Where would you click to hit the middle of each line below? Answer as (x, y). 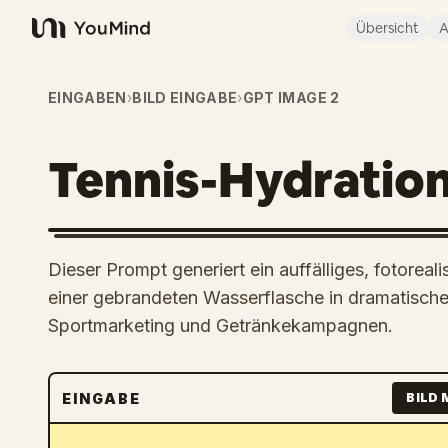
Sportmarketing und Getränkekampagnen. (220, 325)
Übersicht (387, 28)
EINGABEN (87, 97)
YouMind (64, 38)
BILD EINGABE (185, 97)
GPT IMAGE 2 (291, 97)
